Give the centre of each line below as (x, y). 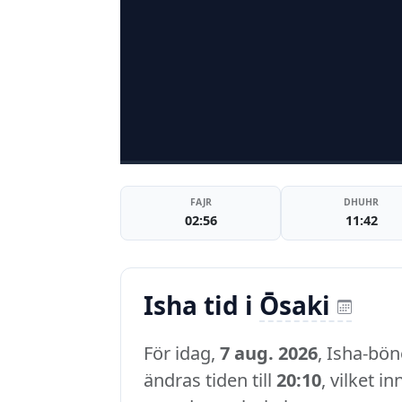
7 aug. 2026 (269, 354)
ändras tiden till (210, 380)
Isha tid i (201, 306)
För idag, (182, 354)
